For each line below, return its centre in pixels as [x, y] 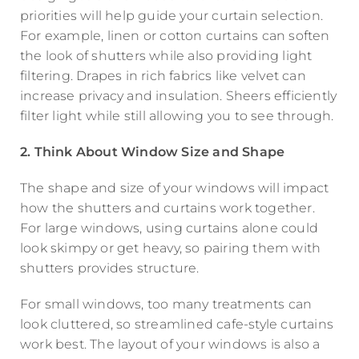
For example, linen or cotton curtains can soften [175, 36]
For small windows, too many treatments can [166, 305]
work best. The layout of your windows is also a [170, 345]
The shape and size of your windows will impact [175, 188]
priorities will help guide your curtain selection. [172, 16]
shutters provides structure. [110, 268]
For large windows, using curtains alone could [169, 228]
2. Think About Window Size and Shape [153, 152]
